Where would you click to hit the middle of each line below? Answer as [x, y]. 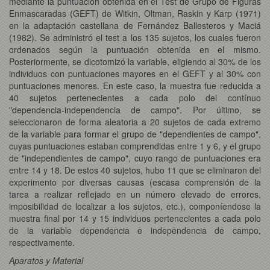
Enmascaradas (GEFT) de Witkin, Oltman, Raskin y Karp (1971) [135, 13]
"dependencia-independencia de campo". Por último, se [135, 109]
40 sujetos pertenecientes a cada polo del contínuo [135, 97]
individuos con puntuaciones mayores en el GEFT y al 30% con [135, 73]
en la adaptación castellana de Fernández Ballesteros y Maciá [135, 25]
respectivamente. [42, 242]
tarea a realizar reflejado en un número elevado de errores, [135, 194]
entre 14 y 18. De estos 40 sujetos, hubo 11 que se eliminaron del [135, 170]
